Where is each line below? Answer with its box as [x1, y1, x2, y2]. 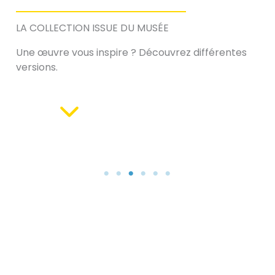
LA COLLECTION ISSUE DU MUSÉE [16, 21, 169, 36]
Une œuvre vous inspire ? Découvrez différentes [16, 45, 247, 60]
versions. [16, 60, 58, 75]
